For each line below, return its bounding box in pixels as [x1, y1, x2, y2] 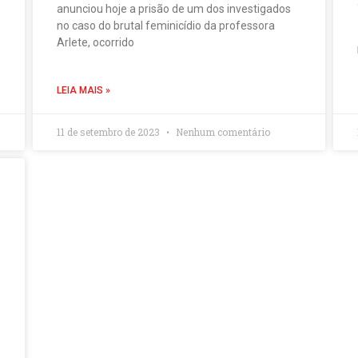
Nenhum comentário [173, 125, 270, 138]
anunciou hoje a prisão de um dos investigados [56, 2, 291, 15]
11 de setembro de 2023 [56, 125, 162, 138]
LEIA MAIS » [56, 85, 110, 96]
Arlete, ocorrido [56, 36, 134, 49]
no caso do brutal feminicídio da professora [56, 19, 275, 32]
